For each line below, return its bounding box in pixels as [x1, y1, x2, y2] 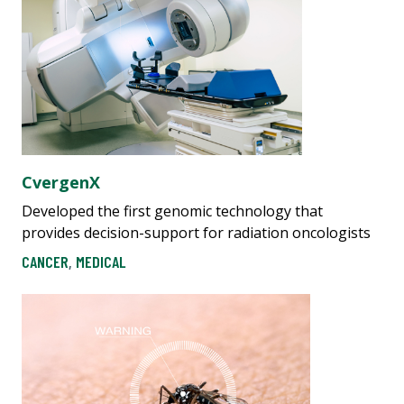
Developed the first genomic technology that [22, 200, 323, 221]
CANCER [22, 252, 69, 272]
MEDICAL [76, 252, 125, 272]
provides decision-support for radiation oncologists [22, 222, 371, 243]
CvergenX [22, 170, 100, 193]
